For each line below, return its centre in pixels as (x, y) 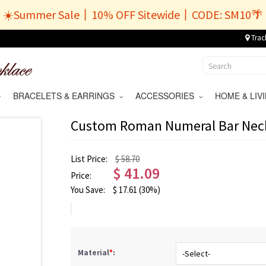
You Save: (89, 190)
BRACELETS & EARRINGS (66, 96)
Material (94, 253)
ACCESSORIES (167, 96)
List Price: (90, 159)
